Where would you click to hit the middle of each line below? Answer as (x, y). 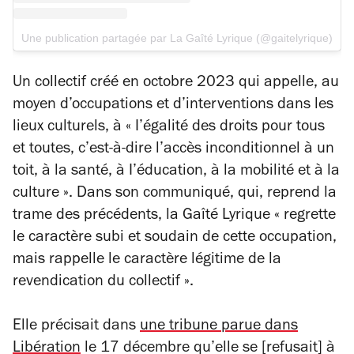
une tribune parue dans (219, 328)
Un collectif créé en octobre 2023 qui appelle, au (176, 84)
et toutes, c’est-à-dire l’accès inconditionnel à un (173, 151)
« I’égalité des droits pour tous (225, 128)
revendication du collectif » (101, 283)
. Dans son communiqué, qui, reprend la (203, 195)
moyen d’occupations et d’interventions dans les (173, 106)
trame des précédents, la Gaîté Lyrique (143, 217)
